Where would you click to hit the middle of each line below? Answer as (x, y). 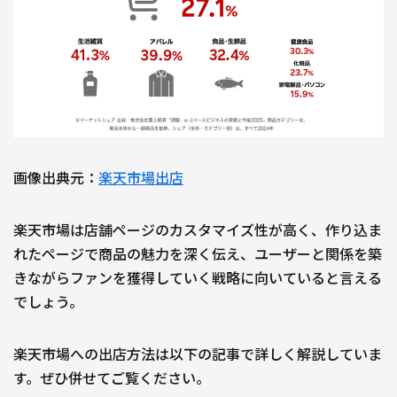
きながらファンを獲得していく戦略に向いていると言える (198, 278)
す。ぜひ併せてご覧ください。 (112, 378)
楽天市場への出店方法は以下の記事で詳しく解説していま (198, 354)
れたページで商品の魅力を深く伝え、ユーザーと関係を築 (198, 254)
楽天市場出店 (141, 178)
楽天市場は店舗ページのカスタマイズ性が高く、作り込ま (198, 230)
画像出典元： (56, 178)
